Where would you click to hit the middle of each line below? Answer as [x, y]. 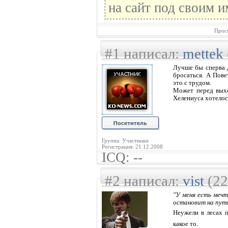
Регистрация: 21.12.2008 [132, 147]
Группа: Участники [125, 140]
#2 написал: [144, 181]
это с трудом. [192, 83]
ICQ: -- [122, 157]
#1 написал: [144, 53]
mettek [203, 53]
